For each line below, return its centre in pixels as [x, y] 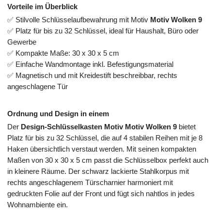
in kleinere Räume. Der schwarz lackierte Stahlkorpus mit [98, 171]
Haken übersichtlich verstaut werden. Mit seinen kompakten [102, 149]
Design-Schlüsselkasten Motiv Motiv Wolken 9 [99, 127]
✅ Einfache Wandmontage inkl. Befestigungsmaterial [90, 64]
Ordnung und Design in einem [58, 114]
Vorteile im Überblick [42, 7]
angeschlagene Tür [38, 87]
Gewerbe [22, 42]
